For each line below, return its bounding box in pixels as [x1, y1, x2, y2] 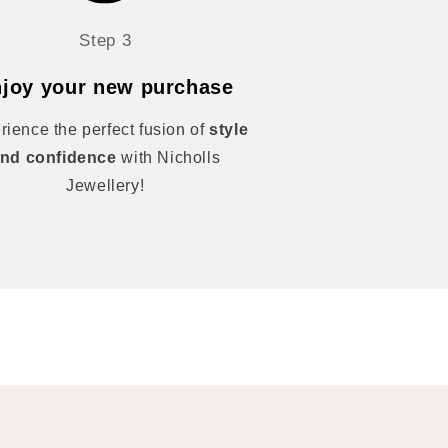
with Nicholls [116, 149, 221, 166]
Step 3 [79, 31, 132, 50]
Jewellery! [66, 177, 145, 194]
